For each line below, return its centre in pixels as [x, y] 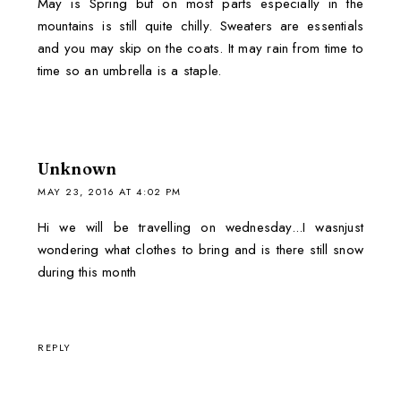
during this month [87, 272]
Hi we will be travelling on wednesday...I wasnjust [200, 227]
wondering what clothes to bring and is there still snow [200, 249]
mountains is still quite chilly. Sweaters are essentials [200, 26]
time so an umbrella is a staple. [129, 70]
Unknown [77, 168]
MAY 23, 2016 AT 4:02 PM [109, 191]
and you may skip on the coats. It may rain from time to [200, 48]
